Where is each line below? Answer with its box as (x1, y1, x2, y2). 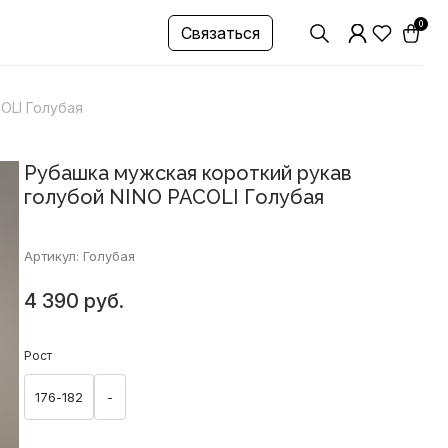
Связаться (180, 23, 260, 43)
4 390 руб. (23, 289, 124, 313)
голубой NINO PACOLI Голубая (23, 185, 324, 209)
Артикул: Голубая (23, 248, 135, 264)
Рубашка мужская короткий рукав (23, 161, 352, 185)
